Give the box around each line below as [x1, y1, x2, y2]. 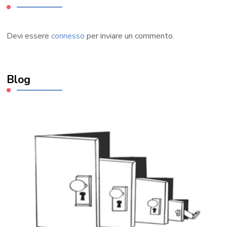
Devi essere [7, 30, 52, 42]
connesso [51, 30, 85, 42]
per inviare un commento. [85, 30, 175, 42]
